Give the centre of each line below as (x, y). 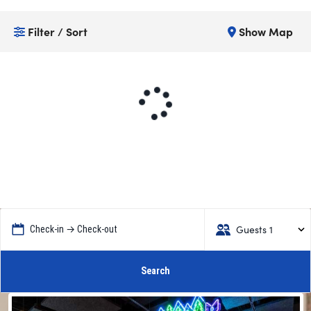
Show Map (264, 31)
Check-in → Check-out (74, 229)
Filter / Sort (56, 31)
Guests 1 (254, 230)
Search (155, 271)
